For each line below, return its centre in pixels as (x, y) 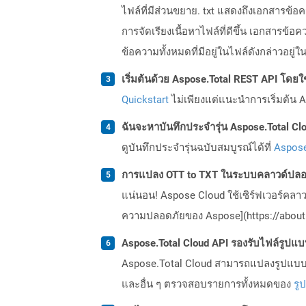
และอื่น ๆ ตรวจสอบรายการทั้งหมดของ (208, 284)
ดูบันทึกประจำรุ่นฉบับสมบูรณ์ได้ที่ (198, 147)
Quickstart (145, 99)
